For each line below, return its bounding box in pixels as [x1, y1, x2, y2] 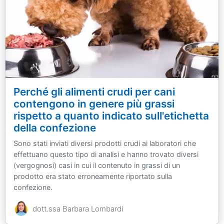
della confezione [13, 121, 96, 134]
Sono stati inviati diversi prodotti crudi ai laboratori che [13, 139, 196, 148]
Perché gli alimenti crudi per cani [13, 85, 175, 98]
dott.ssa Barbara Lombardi [32, 204, 123, 214]
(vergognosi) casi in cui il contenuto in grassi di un [13, 161, 180, 170]
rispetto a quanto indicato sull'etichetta [13, 109, 209, 122]
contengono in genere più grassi [13, 97, 174, 110]
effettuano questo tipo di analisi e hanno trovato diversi [13, 150, 198, 159]
